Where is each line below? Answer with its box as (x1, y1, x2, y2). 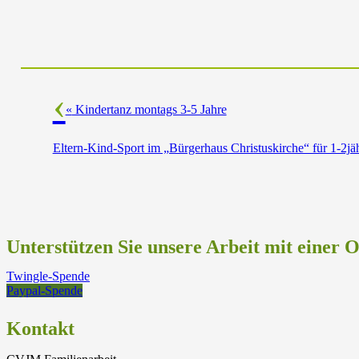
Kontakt (6, 318, 75, 339)
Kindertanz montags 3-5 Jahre (71, 102, 227, 116)
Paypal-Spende (6, 284, 83, 297)
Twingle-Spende (6, 269, 90, 283)
